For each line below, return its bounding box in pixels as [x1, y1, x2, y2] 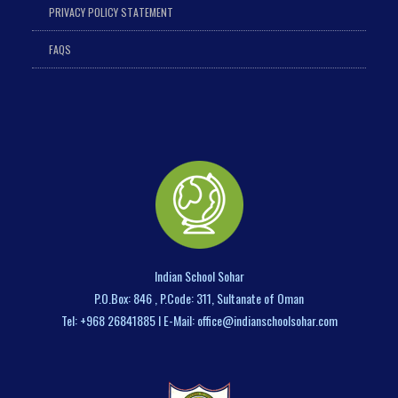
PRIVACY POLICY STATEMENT [48, 4, 173, 20]
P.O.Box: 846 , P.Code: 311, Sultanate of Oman [94, 288, 304, 307]
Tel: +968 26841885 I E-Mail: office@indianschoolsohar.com [60, 310, 338, 330]
